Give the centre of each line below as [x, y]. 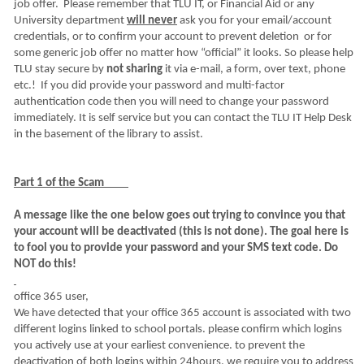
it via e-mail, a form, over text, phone [254, 69]
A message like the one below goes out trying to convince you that [180, 216]
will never [152, 21]
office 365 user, [51, 297]
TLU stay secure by [60, 69]
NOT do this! [45, 264]
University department [70, 21]
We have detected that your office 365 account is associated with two [182, 313]
